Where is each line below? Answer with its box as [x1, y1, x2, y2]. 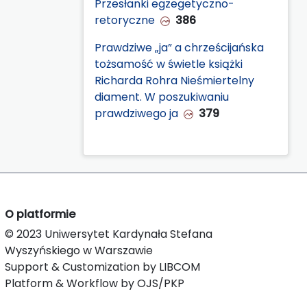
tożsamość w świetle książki [95, 56, 243, 72]
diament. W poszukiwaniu [95, 88, 229, 105]
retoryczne [95, 12, 155, 28]
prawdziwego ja [95, 105, 178, 121]
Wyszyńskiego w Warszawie [5, 242, 153, 258]
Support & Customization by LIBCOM [5, 258, 200, 275]
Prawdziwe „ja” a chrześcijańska [95, 39, 264, 56]
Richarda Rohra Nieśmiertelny [95, 72, 254, 88]
